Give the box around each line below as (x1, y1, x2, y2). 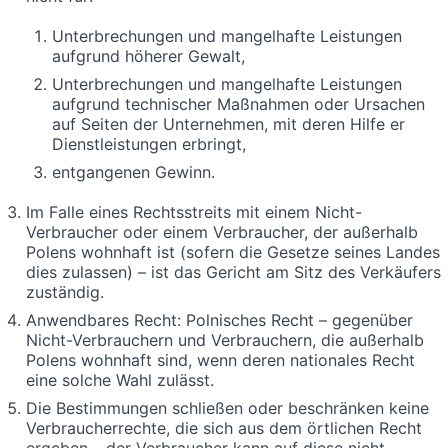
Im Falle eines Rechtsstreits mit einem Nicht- (26, 201, 362, 222)
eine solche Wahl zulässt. (26, 369, 214, 390)
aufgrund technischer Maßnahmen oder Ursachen (52, 93, 425, 114)
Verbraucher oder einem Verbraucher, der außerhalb (26, 221, 418, 242)
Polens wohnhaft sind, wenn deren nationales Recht (26, 349, 415, 370)
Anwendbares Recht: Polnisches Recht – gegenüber (26, 309, 413, 330)
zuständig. (26, 281, 104, 302)
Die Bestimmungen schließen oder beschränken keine (26, 397, 429, 418)
